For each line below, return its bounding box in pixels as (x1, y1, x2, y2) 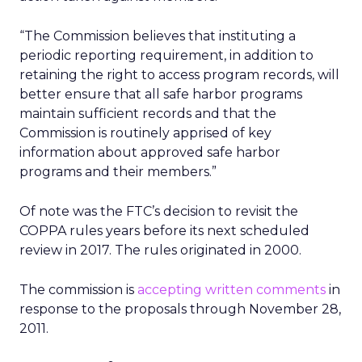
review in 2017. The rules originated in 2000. (19, 242, 301, 258)
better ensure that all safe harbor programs (19, 86, 302, 102)
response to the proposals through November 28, (19, 301, 341, 317)
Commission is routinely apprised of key (19, 125, 271, 141)
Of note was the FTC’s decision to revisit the (19, 204, 298, 219)
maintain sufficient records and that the (19, 106, 276, 121)
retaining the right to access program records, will (19, 67, 339, 82)
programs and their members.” (19, 164, 217, 179)
